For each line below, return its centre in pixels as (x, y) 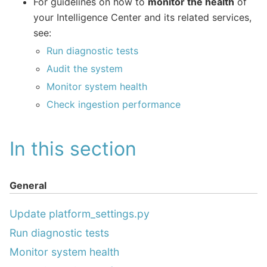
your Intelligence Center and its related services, (142, 18)
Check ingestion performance (114, 105)
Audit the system (85, 69)
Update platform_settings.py (80, 213)
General (28, 186)
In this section (73, 149)
